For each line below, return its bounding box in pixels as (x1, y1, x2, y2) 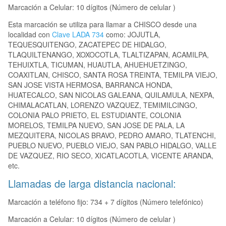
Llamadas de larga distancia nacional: (8, 176, 176, 191)
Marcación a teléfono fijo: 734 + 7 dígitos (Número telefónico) (8, 197, 203, 207)
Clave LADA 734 (52, 29, 104, 40)
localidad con (8, 29, 52, 40)
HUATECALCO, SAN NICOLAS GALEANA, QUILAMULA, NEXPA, (8, 90, 214, 100)
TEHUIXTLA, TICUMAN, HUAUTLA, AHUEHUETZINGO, (8, 60, 187, 70)
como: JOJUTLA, (104, 29, 160, 40)
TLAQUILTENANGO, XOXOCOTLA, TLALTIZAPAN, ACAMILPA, (8, 49, 209, 60)
